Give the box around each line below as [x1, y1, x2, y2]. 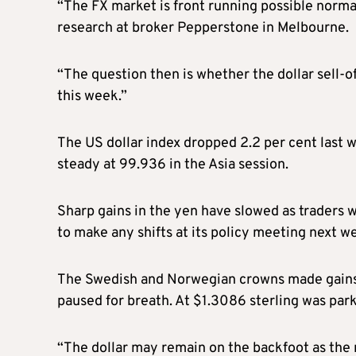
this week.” [57, 87, 127, 106]
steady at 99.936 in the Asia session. [57, 155, 288, 174]
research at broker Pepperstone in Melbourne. [57, 18, 349, 37]
